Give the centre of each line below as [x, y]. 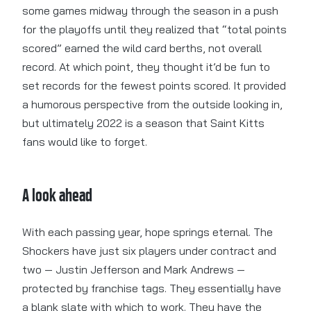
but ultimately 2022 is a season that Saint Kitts [143, 123]
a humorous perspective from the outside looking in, [152, 104]
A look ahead [57, 196]
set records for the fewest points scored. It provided [154, 86]
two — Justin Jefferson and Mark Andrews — [134, 270]
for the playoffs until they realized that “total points [154, 30]
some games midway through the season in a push [150, 11]
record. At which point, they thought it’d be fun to [146, 67]
